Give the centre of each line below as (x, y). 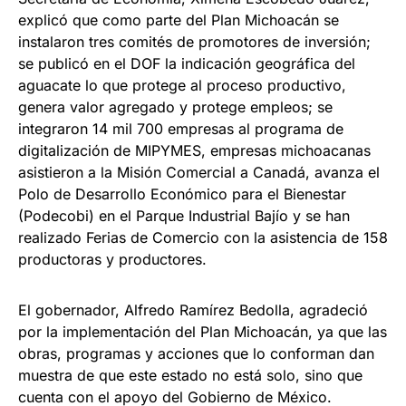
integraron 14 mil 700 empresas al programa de (181, 129)
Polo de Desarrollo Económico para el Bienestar (182, 194)
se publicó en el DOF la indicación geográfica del (187, 64)
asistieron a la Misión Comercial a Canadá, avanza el (199, 173)
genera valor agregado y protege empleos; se (175, 107)
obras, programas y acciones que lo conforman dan (196, 354)
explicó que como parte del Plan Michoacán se (179, 20)
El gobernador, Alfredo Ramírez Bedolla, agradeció (193, 310)
